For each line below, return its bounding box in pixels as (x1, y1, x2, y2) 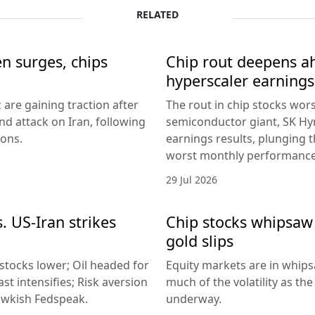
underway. (166, 290, 221, 307)
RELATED (136, 7, 179, 21)
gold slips (166, 230, 233, 251)
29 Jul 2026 (166, 172, 217, 186)
